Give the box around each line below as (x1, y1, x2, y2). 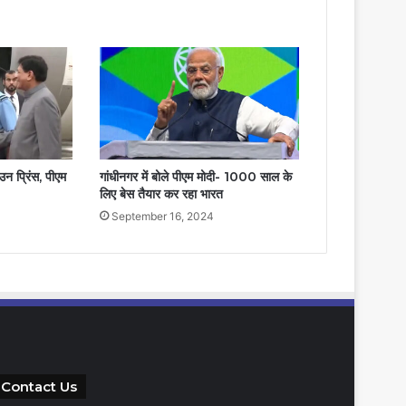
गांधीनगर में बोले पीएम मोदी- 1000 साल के (99, 169, 292, 186)
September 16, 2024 (111, 209, 214, 224)
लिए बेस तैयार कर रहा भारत (99, 186, 223, 203)
